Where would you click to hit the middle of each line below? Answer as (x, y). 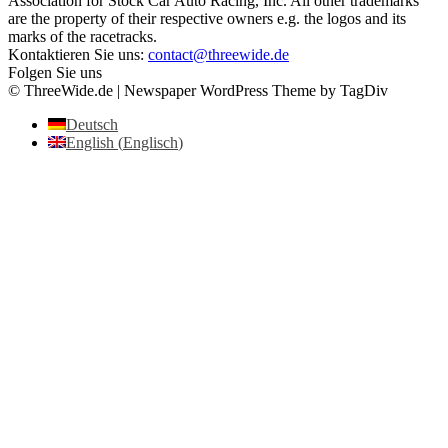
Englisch (150, 142)
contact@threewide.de (218, 54)
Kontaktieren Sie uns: (78, 54)
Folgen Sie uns (55, 72)
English (90, 142)
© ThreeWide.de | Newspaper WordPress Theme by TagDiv (198, 90)
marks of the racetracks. (82, 36)
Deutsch (92, 124)
